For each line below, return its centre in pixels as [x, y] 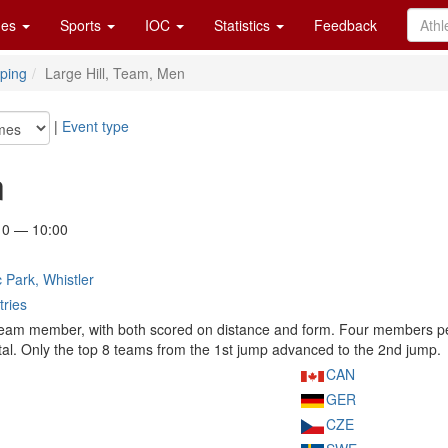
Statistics [244, 25]
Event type [95, 125]
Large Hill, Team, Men [115, 73]
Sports [82, 25]
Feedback [345, 25]
